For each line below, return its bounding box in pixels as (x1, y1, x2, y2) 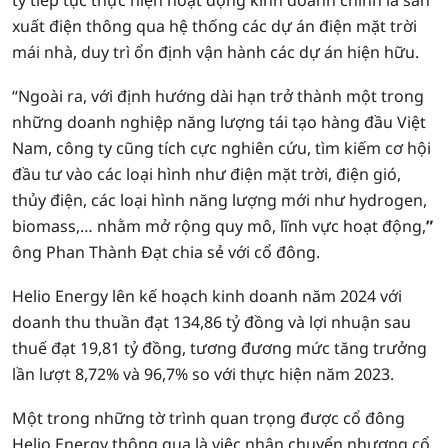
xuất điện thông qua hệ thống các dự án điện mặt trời (12, 15, 417, 37)
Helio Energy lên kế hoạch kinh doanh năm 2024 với (12, 285, 402, 307)
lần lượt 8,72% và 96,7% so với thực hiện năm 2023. (12, 363, 394, 385)
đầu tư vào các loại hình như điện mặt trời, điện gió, (12, 163, 401, 185)
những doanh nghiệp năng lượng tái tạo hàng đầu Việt (12, 111, 426, 133)
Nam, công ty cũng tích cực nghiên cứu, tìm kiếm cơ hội (12, 137, 431, 159)
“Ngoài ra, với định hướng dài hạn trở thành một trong (12, 85, 424, 107)
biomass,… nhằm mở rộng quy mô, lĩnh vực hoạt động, (12, 215, 426, 237)
